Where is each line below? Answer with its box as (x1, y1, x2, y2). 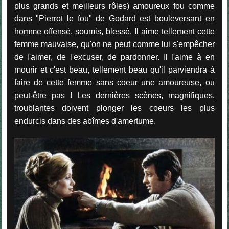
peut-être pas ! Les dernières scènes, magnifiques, (14, 90, 215, 100)
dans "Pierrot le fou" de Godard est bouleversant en (14, 14, 215, 23)
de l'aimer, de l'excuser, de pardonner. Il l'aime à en (14, 52, 215, 61)
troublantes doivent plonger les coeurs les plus (14, 103, 215, 112)
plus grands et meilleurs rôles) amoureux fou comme (14, 1, 215, 10)
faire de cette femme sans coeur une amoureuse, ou (14, 78, 215, 87)
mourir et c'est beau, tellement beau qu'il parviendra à (14, 65, 215, 74)
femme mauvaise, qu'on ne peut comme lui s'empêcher (14, 39, 215, 49)
